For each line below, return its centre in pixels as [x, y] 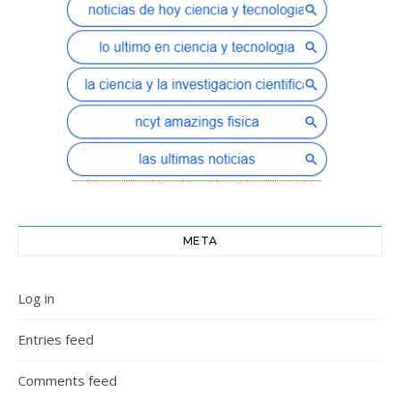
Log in [36, 298]
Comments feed [67, 380]
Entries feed [56, 339]
